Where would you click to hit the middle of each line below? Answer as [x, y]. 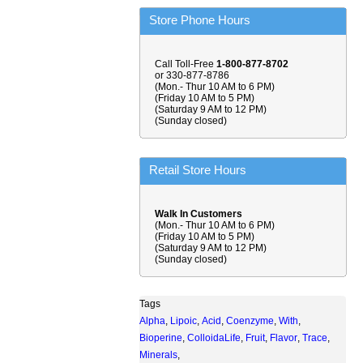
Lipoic [184, 321]
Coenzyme [250, 321]
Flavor [284, 338]
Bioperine [161, 338]
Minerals [158, 355]
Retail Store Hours [198, 170]
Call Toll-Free [186, 64]
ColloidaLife [214, 338]
